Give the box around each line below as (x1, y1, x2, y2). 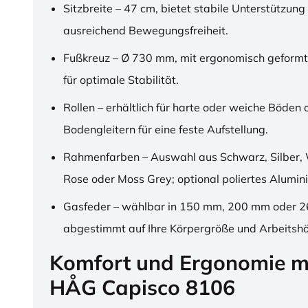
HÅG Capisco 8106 (49, 274, 235, 301)
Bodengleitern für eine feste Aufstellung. (63, 122, 268, 137)
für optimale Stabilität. (63, 73, 179, 87)
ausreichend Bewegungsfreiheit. (63, 23, 228, 38)
